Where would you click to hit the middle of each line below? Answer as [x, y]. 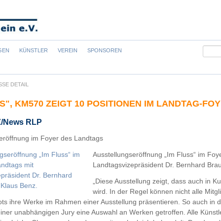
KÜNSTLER [34, 51]
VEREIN [68, 51]
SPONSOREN [105, 51]
